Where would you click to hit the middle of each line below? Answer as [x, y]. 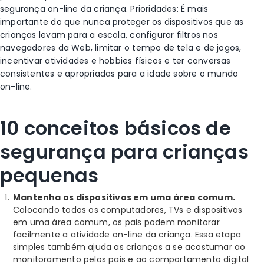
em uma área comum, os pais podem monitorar [116, 222]
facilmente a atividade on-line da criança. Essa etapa [127, 235]
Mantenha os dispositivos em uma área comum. [124, 197]
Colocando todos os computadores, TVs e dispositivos [128, 210]
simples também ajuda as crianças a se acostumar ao [129, 247]
